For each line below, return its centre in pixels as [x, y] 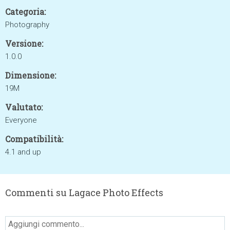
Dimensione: [31, 75]
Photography [27, 25]
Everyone [21, 120]
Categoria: [25, 12]
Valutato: [24, 107]
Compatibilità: [34, 139]
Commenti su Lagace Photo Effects [84, 193]
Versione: [24, 43]
